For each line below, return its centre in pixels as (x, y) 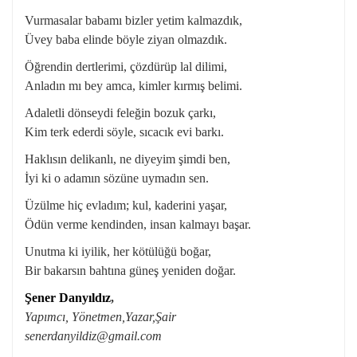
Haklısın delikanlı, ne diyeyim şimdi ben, (127, 159)
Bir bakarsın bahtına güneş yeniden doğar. (130, 271)
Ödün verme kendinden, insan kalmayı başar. (138, 224)
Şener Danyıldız (68, 298)
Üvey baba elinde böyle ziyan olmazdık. (126, 39)
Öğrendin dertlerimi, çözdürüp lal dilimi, (126, 67)
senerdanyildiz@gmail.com (93, 336)
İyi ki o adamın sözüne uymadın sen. (117, 178)
